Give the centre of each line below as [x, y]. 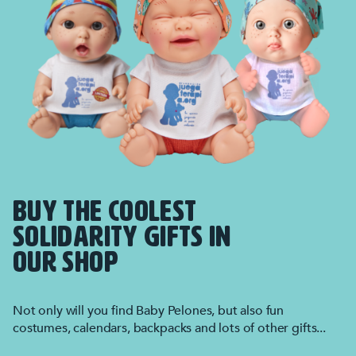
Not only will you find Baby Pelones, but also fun [149, 311]
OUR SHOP [66, 263]
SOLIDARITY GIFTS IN [122, 238]
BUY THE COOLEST [105, 213]
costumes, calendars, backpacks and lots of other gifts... [169, 328]
